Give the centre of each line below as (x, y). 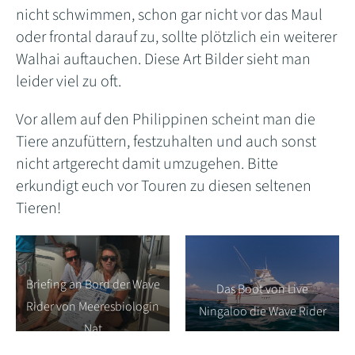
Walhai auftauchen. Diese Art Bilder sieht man (163, 60)
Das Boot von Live (262, 290)
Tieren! (38, 209)
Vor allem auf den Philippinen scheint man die (166, 120)
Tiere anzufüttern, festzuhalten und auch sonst (166, 142)
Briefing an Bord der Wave (93, 285)
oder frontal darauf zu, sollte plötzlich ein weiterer (176, 38)
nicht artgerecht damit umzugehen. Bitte (147, 164)
